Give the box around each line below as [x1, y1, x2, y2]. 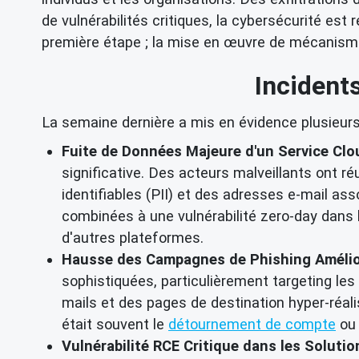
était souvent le [62, 315, 168, 333]
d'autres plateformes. [62, 228, 204, 246]
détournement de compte [168, 315, 336, 333]
